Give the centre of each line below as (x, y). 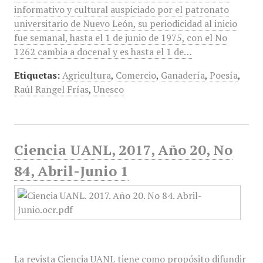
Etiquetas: (37, 75)
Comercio (136, 75)
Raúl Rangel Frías (51, 89)
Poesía (223, 75)
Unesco (108, 89)
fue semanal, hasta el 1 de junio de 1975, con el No (120, 38)
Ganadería (183, 75)
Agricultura (86, 75)
